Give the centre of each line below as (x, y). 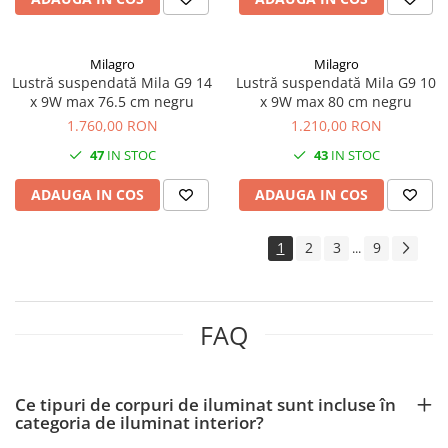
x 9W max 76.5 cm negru (112, 101)
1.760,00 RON (112, 125)
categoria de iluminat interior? (139, 422)
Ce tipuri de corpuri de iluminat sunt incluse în (205, 404)
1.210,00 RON (336, 125)
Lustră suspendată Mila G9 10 (336, 82)
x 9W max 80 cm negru (336, 101)
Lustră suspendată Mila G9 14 (112, 82)
